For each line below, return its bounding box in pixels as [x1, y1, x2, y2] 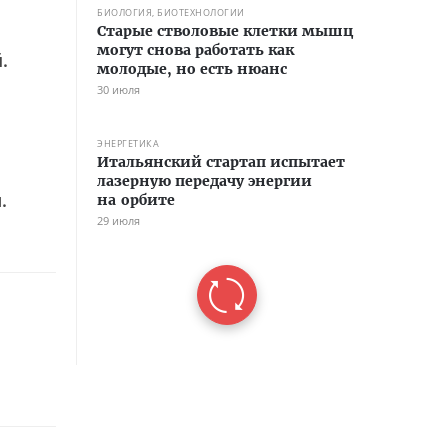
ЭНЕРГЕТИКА [97, 137, 159, 150]
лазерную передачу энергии [97, 172, 312, 190]
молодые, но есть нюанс [97, 60, 287, 78]
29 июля [97, 213, 140, 228]
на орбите [97, 191, 175, 209]
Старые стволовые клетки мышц [97, 22, 353, 40]
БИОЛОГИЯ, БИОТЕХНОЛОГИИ [97, 6, 245, 19]
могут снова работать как [97, 41, 294, 59]
